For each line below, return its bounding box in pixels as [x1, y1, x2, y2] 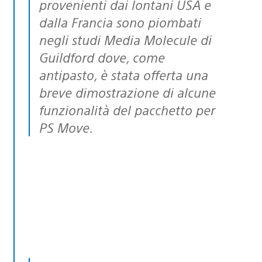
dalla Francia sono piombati [39, 13, 201, 30]
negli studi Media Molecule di [39, 30, 212, 48]
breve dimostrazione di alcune [39, 83, 216, 101]
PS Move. [39, 118, 93, 136]
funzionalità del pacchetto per [39, 101, 215, 118]
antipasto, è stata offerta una [39, 65, 208, 83]
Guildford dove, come [39, 48, 165, 65]
